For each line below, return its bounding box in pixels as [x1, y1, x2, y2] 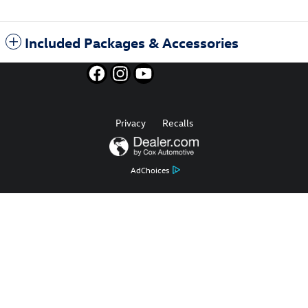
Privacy [115, 116, 146, 130]
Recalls [162, 116, 193, 130]
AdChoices [131, 164, 169, 176]
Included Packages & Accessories [25, 33, 239, 52]
